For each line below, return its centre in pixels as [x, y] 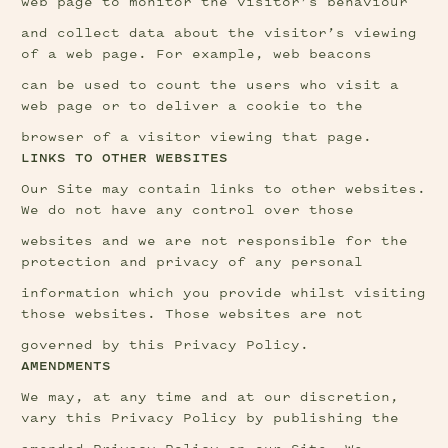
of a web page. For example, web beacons [197, 54]
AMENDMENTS [66, 366]
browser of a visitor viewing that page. [197, 137]
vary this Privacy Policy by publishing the [210, 418]
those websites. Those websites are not [192, 314]
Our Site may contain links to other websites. [224, 189]
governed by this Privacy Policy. [165, 345]
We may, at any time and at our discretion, [210, 397]
